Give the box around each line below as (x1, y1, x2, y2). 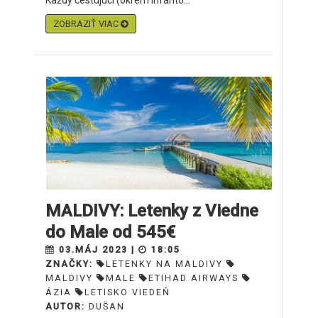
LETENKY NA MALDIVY (106, 258, 223, 269)
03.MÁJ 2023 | (55, 244, 138, 255)
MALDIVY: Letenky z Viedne (45, 201, 258, 221)
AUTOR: (45, 301, 89, 312)
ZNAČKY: (45, 258, 97, 269)
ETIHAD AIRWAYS (148, 273, 238, 283)
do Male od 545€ (45, 222, 175, 242)
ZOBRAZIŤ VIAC (53, 18, 121, 29)
